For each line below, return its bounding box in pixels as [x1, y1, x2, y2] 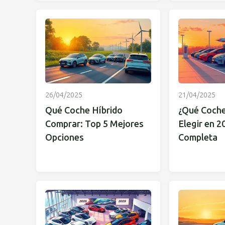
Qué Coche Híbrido [45, 104, 123, 116]
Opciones [45, 132, 84, 143]
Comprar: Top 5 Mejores [45, 118, 144, 130]
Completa [178, 132, 217, 143]
